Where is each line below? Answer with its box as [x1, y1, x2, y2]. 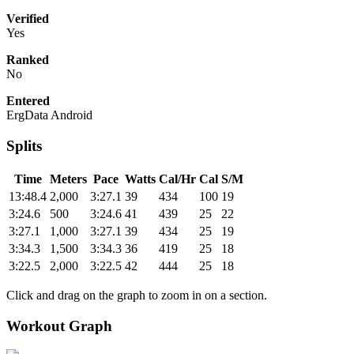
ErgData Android [6, 108, 92, 122]
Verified [6, 12, 49, 26]
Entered [6, 94, 50, 108]
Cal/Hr [159, 171, 196, 186]
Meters [50, 171, 87, 186]
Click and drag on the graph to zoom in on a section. [6, 288, 267, 302]
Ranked [6, 53, 49, 67]
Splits [6, 137, 42, 155]
